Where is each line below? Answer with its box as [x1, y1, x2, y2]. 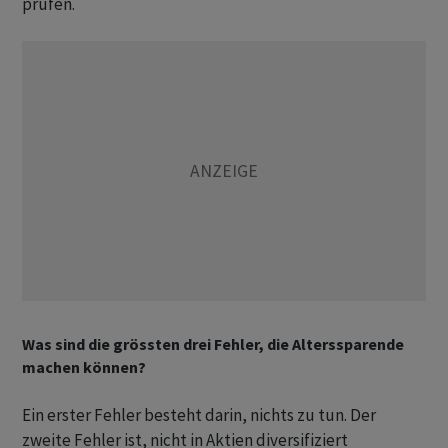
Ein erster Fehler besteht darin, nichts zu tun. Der [22, 404, 376, 427]
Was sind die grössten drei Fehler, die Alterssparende [22, 334, 404, 355]
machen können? [22, 357, 146, 378]
